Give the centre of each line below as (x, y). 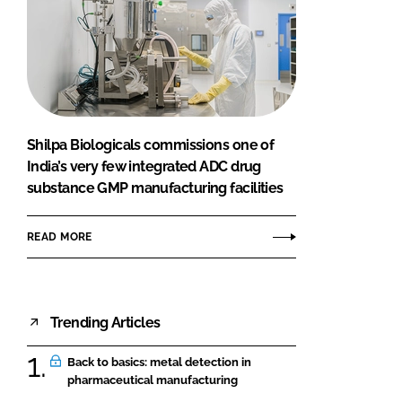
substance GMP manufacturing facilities (155, 188)
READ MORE (60, 236)
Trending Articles (105, 322)
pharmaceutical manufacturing (153, 380)
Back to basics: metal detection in (159, 363)
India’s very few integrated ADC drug (144, 167)
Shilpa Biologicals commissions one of (151, 145)
